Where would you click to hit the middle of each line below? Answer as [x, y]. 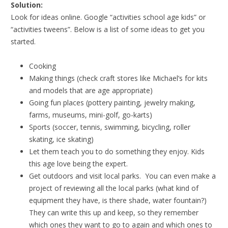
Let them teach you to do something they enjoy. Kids [117, 151]
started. [23, 41]
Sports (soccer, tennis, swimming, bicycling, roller [110, 127]
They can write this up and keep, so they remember [114, 212]
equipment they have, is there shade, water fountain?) [119, 200]
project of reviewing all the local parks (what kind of [114, 188]
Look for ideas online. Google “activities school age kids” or [108, 17]
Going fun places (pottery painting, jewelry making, [112, 102]
